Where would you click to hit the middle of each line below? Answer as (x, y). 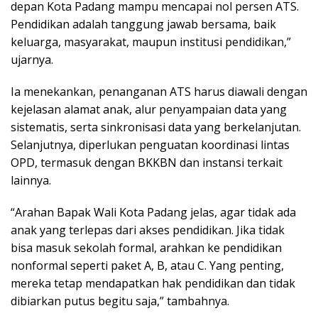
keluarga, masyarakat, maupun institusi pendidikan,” (151, 42)
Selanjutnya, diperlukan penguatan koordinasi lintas (150, 144)
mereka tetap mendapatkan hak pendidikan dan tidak (153, 283)
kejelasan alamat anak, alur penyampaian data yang (149, 109)
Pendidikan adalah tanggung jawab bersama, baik (143, 24)
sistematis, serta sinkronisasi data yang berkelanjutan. (156, 127)
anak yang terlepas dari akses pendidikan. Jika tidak (148, 230)
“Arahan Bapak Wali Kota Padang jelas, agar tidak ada (153, 212)
